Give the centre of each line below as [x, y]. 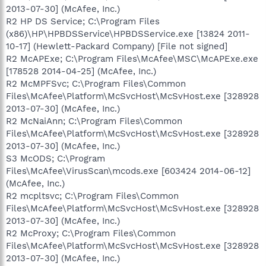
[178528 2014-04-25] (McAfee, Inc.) [81, 71]
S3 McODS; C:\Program [56, 158]
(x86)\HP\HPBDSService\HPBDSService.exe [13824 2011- [128, 34]
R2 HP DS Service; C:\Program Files [83, 21]
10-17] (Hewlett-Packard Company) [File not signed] [117, 46]
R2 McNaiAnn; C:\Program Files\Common [94, 121]
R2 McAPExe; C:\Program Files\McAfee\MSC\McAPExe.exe [132, 58]
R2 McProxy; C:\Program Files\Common [91, 233]
